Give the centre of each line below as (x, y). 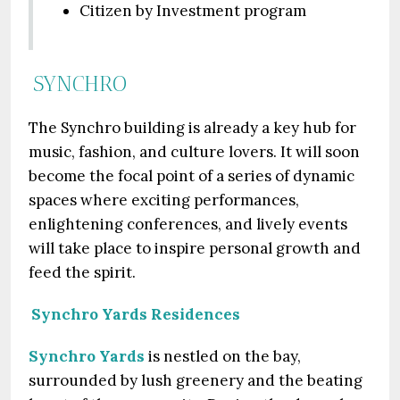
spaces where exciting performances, (164, 200)
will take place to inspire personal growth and (195, 248)
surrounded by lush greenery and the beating (196, 380)
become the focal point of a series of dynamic (192, 176)
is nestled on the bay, (223, 356)
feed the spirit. (82, 272)
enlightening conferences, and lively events (188, 224)
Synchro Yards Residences (136, 314)
